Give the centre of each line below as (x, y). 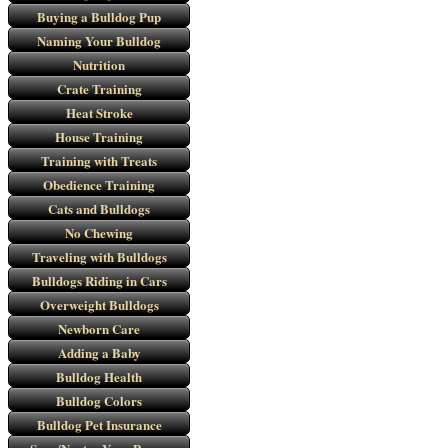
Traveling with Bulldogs (99, 256)
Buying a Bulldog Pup (99, 16)
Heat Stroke (99, 112)
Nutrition (99, 64)
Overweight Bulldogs (99, 304)
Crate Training (99, 88)
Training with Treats (99, 160)
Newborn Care (99, 328)
